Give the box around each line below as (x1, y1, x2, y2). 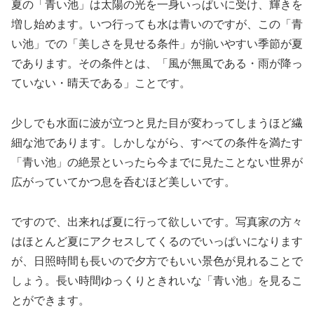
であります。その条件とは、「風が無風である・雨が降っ (11, 57, 303, 70)
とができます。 (11, 294, 90, 306)
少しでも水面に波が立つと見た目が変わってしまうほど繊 (11, 117, 303, 130)
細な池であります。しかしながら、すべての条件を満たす (11, 137, 303, 149)
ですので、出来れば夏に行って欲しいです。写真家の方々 (11, 215, 303, 228)
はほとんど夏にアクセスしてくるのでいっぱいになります (11, 235, 303, 247)
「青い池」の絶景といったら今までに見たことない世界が (11, 156, 303, 169)
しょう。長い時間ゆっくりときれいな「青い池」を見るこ (11, 274, 303, 287)
